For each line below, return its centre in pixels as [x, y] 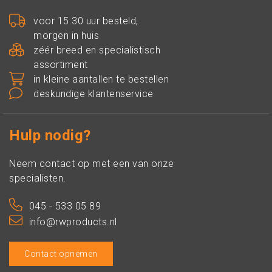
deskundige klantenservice [93, 94]
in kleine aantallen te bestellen [101, 79]
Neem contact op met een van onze [91, 164]
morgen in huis [66, 36]
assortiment [61, 65]
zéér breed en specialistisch [97, 50]
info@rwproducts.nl [73, 222]
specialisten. [38, 178]
